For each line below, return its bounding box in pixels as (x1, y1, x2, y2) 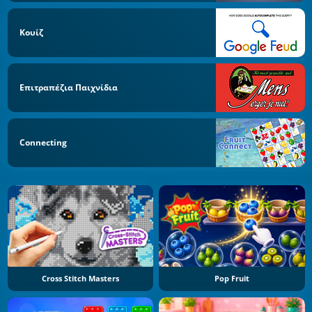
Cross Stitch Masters (41, 274, 119, 284)
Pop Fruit (214, 274, 249, 284)
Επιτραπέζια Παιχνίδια (19, 81, 118, 93)
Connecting (19, 136, 67, 148)
